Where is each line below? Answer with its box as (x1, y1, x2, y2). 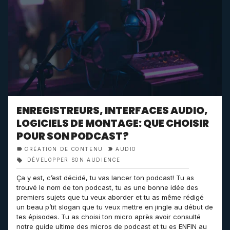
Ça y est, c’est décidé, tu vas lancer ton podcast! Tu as (16, 174, 194, 182)
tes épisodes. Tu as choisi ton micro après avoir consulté (16, 213, 201, 221)
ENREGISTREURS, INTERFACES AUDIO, (16, 104, 208, 118)
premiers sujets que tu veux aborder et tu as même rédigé (16, 193, 204, 201)
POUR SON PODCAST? (16, 129, 129, 143)
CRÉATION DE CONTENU (25, 146, 103, 152)
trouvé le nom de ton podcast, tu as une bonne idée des (16, 183, 198, 191)
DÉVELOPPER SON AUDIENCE (25, 157, 121, 163)
